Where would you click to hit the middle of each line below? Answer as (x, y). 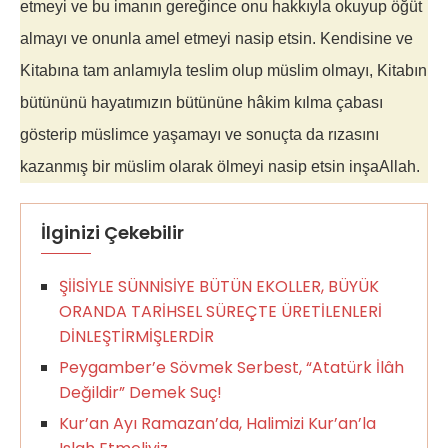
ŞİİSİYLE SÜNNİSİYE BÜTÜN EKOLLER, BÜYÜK (219, 287)
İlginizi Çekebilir (112, 233)
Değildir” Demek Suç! (140, 393)
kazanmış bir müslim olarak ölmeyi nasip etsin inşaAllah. (220, 167)
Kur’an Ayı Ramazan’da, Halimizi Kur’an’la (217, 424)
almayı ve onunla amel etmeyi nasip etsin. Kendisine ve (216, 39)
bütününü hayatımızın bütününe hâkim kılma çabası (201, 103)
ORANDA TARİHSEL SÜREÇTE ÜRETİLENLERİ (220, 312)
